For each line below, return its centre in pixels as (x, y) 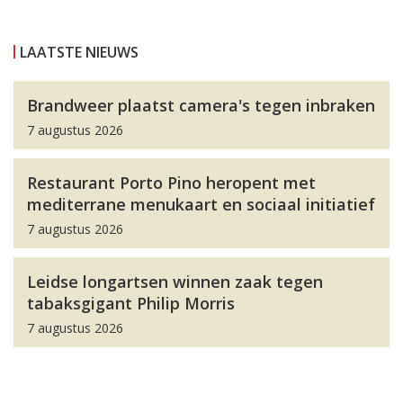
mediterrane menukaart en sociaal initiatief (201, 205)
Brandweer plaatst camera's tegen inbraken (201, 106)
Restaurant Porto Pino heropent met (171, 183)
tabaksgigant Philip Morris (131, 304)
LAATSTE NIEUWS (79, 53)
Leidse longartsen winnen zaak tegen (175, 282)
